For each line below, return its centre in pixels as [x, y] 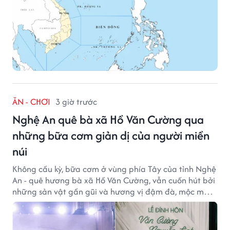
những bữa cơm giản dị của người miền [111, 135]
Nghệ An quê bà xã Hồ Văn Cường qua [108, 119]
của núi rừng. [37, 203]
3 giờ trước [76, 101]
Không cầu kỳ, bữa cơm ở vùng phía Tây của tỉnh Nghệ [114, 169]
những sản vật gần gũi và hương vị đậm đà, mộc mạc [113, 191]
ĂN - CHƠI [31, 101]
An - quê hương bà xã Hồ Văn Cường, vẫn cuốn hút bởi [114, 180]
